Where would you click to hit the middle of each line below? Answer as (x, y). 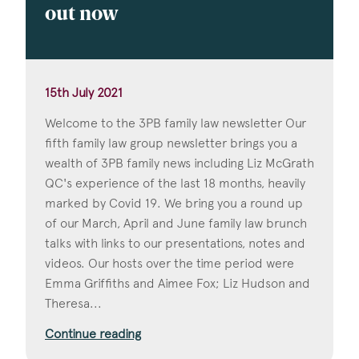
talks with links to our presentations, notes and (175, 243)
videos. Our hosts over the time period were (169, 263)
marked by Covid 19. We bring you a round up (174, 203)
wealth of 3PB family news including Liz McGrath (179, 163)
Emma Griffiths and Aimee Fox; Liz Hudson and (177, 283)
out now (82, 16)
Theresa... (73, 303)
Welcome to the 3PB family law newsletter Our (175, 123)
